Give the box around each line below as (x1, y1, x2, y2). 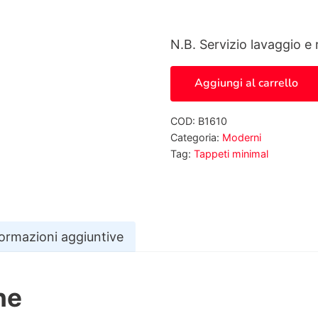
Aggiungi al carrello (194, 75, 298, 92)
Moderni (222, 131, 261, 143)
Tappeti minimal (194, 147, 268, 160)
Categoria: (170, 131, 222, 143)
